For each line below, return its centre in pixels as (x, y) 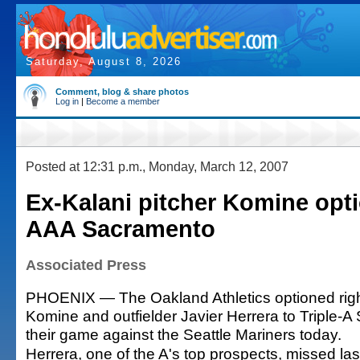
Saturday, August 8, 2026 (104, 61)
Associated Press (86, 265)
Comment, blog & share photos (122, 92)
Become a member (123, 101)
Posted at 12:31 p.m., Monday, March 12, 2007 (157, 166)
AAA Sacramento (121, 229)
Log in (67, 101)
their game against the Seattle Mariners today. (184, 334)
